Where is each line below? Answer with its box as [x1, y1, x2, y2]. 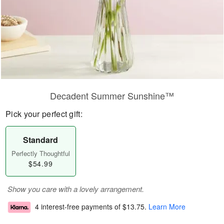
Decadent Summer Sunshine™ [50, 89, 174, 102]
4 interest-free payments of [35, 201, 122, 212]
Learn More [148, 201, 185, 212]
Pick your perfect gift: [5, 108, 82, 119]
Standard [23, 134, 58, 145]
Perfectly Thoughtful [11, 148, 70, 158]
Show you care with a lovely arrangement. [7, 183, 144, 194]
